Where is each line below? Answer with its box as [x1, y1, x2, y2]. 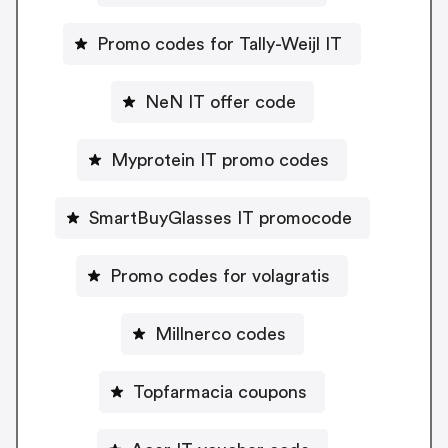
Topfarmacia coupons [133, 382, 307, 401]
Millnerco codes [154, 324, 286, 343]
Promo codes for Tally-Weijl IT [97, 34, 343, 53]
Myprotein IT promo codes [111, 150, 329, 169]
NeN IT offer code [144, 92, 296, 111]
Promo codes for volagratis [110, 266, 330, 285]
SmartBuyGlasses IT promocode [88, 208, 352, 227]
